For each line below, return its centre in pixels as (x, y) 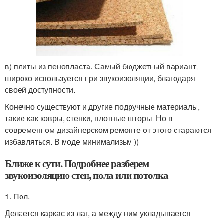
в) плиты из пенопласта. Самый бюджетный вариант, (101, 66)
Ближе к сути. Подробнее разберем (77, 163)
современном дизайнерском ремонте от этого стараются (108, 130)
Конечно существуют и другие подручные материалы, (102, 106)
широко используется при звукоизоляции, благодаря (100, 78)
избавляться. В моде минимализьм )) (72, 141)
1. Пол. (17, 196)
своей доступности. (40, 89)
